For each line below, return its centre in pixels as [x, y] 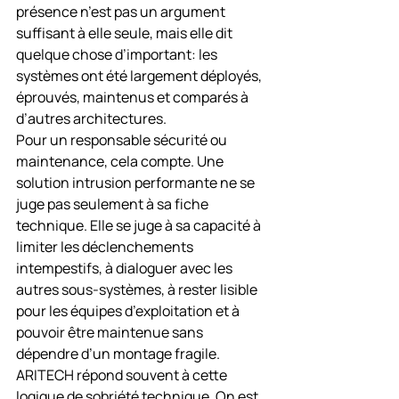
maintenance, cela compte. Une [121, 161]
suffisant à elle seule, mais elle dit [126, 33]
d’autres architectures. [91, 118]
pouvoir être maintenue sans [111, 332]
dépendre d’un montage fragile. [118, 354]
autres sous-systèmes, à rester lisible [138, 289]
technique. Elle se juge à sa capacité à [140, 225]
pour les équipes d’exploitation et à [129, 311]
